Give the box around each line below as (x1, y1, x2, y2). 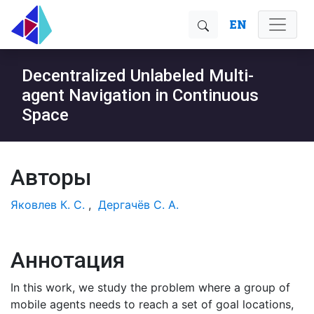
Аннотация (11, 247, 125, 273)
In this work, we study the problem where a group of (11, 280, 290, 294)
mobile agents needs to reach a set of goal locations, (11, 297, 294, 311)
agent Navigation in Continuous (22, 86, 259, 105)
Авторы (11, 164, 92, 191)
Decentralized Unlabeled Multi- (22, 66, 254, 86)
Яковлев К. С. (11, 198, 85, 212)
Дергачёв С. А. (98, 198, 179, 212)
